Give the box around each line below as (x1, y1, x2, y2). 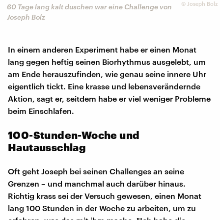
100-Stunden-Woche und (8, 128, 140, 141)
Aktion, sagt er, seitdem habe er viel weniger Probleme (8, 93, 211, 103)
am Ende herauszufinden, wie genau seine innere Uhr (8, 69, 206, 79)
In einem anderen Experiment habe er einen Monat (8, 44, 196, 54)
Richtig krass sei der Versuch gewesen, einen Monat (8, 191, 201, 200)
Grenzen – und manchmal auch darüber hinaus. (8, 178, 186, 188)
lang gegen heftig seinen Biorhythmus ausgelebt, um (8, 56, 206, 66)
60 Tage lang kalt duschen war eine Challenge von (7, 2, 172, 11)
